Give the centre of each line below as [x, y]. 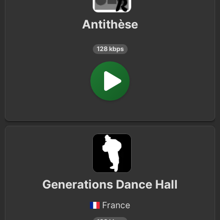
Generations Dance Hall [110, 184]
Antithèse [110, 24]
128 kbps [110, 49]
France [116, 205]
